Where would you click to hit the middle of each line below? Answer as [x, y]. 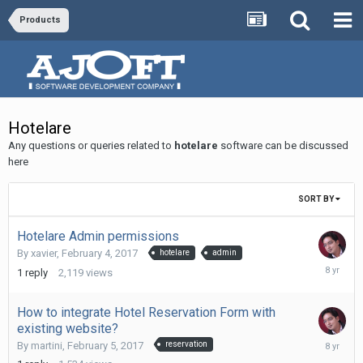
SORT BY [317, 199]
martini [47, 345]
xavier [44, 253]
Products [40, 20]
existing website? [68, 328]
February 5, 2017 [105, 345]
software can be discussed [283, 145]
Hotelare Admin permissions [98, 236]
